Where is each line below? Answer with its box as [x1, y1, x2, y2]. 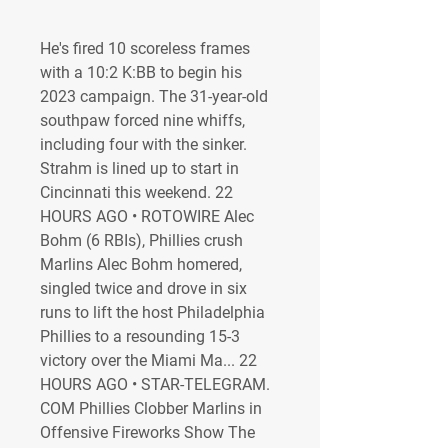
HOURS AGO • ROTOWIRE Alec [40, 207, 254, 226]
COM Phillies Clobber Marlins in [40, 399, 262, 418]
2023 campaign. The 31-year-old [40, 87, 268, 106]
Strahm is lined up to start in [40, 159, 239, 178]
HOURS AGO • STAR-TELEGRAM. [40, 375, 270, 394]
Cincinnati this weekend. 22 [40, 183, 233, 202]
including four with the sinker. [40, 135, 247, 154]
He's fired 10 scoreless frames [40, 39, 250, 58]
